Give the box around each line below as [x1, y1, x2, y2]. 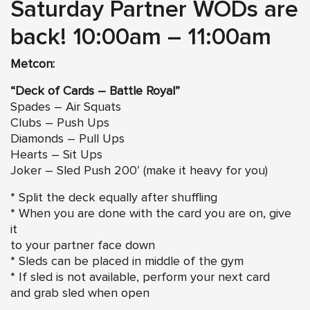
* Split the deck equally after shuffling [10, 191, 217, 204]
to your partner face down [10, 239, 155, 252]
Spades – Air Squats [10, 100, 121, 113]
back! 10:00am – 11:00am [10, 25, 271, 49]
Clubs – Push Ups [10, 116, 109, 129]
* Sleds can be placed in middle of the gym [10, 255, 244, 268]
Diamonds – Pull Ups [10, 132, 125, 145]
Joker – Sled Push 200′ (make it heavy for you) [10, 164, 268, 177]
